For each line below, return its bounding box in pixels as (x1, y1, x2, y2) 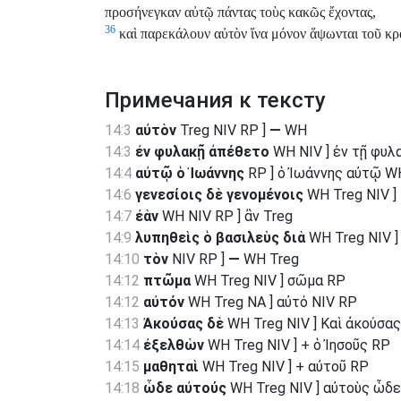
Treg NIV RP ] (176, 122, 269, 140)
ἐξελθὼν (143, 337, 204, 354)
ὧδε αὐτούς (143, 380, 226, 397)
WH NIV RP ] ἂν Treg (158, 208, 293, 226)
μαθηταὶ (143, 358, 199, 376)
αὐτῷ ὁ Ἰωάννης (135, 165, 244, 183)
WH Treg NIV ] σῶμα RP (191, 272, 346, 290)
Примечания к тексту (105, 88, 326, 114)
